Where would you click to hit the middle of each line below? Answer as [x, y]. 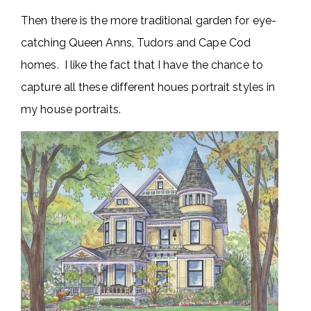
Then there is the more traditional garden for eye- [149, 21]
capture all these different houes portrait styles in [148, 87]
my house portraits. [71, 110]
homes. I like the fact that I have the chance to [142, 65]
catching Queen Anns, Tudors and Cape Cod [136, 43]
